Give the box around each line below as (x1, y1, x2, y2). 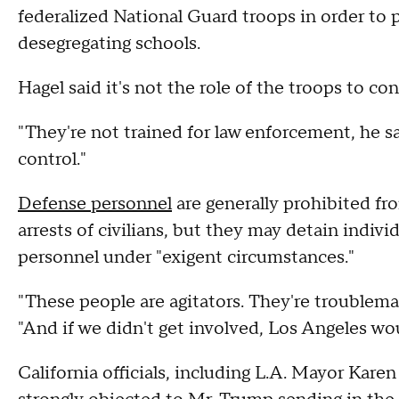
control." (18, 148, 86, 171)
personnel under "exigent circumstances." (18, 246, 354, 269)
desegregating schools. (18, 32, 200, 55)
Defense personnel (18, 192, 172, 216)
